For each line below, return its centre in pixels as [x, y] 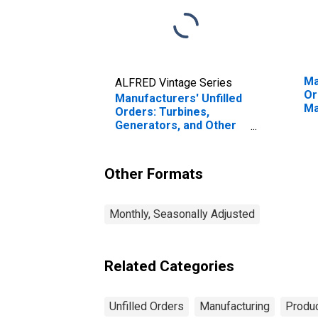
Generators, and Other [176, 125]
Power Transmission [171, 138]
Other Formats [154, 174]
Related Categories [169, 266]
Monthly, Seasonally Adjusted [182, 214]
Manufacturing [235, 306]
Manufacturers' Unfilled [179, 98]
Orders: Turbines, [162, 111]
